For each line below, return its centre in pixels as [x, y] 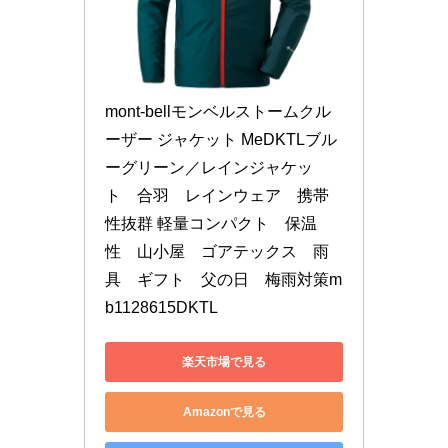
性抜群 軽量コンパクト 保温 [211, 224]
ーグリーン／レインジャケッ [209, 168]
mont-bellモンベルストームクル [218, 112]
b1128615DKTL [161, 308]
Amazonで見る [224, 411]
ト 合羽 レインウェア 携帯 [217, 196]
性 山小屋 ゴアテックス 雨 [217, 252]
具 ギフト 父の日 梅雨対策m [223, 280]
